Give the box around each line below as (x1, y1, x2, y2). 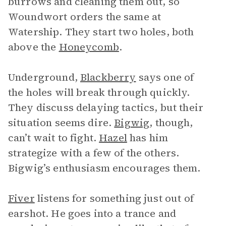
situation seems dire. (8, 116, 115, 130)
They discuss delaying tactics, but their (8, 100, 203, 115)
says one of (136, 70, 194, 84)
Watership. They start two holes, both (8, 25, 194, 39)
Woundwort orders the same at (8, 10, 161, 24)
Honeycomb (59, 40, 119, 54)
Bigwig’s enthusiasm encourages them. (8, 161, 201, 175)
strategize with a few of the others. (8, 146, 180, 160)
